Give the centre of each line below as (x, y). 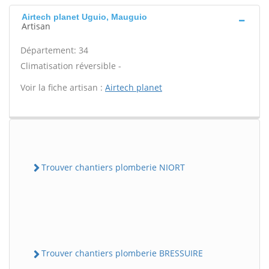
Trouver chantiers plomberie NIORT (113, 167)
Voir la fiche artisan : (63, 87)
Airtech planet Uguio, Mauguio (84, 17)
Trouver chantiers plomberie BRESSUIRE (122, 253)
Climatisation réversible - (71, 66)
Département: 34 (54, 50)
